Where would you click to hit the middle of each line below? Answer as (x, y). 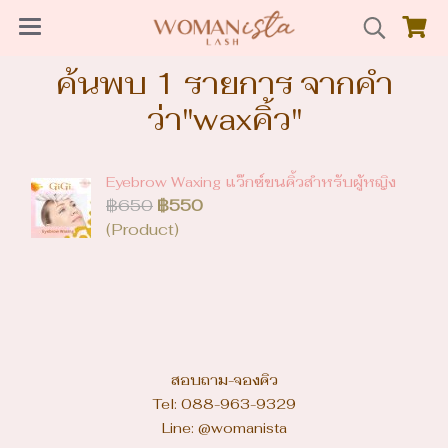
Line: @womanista (224, 428)
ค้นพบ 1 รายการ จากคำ (224, 83)
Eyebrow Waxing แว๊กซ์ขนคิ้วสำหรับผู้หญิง (251, 182)
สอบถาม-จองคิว (224, 380)
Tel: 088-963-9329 (224, 404)
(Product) (142, 229)
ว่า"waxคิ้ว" (224, 119)
